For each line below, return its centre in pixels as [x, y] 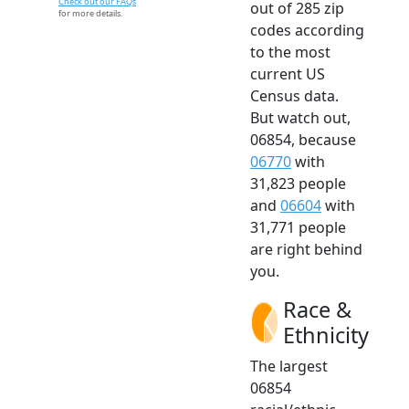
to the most [290, 52]
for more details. [90, 14]
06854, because [303, 140]
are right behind [306, 250]
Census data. [294, 96]
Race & [317, 310]
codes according [307, 31]
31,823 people [298, 184]
